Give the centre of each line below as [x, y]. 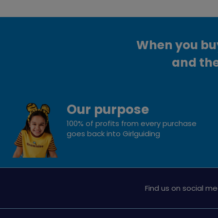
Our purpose [108, 109]
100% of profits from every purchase [132, 123]
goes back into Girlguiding [114, 133]
